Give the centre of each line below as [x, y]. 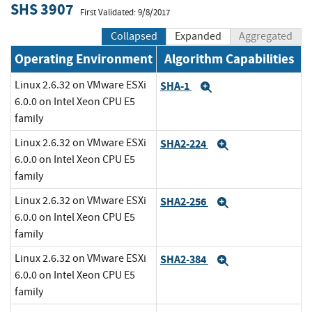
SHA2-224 [184, 143]
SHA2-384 [184, 259]
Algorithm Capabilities [229, 59]
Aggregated [266, 37]
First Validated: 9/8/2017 [125, 12]
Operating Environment [84, 59]
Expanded [198, 37]
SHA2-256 [184, 201]
